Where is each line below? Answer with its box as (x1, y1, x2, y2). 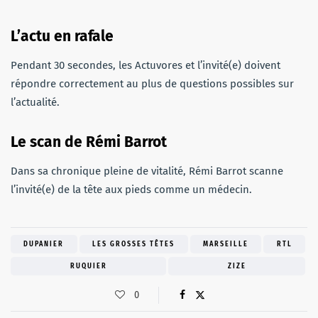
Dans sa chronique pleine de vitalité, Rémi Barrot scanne (11, 164, 283, 177)
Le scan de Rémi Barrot (11, 132, 167, 151)
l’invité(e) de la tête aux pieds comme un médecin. (11, 182, 252, 196)
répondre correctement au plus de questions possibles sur (11, 77, 294, 90)
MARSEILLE (202, 239, 248, 248)
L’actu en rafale (11, 26, 114, 45)
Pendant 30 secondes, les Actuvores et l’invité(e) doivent (11, 58, 280, 72)
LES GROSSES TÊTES (92, 239, 175, 248)
